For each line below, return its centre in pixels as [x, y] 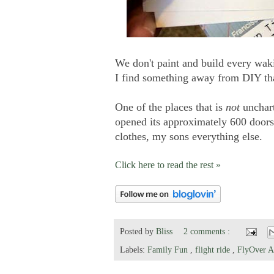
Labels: [134, 249]
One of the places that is [170, 107]
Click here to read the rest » [168, 165]
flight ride [214, 249]
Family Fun [169, 249]
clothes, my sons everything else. [189, 136]
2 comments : [208, 231]
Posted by [138, 231]
